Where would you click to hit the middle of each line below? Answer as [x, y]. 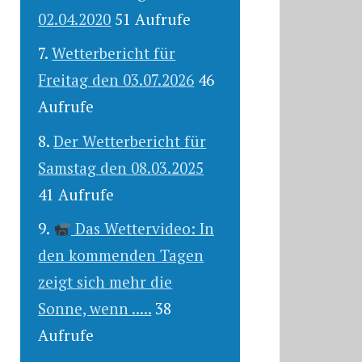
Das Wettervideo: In [142, 229]
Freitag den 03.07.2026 [116, 80]
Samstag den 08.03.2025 [121, 167]
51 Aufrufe [153, 19]
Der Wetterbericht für [130, 141]
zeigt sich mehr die [105, 282]
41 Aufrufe [76, 194]
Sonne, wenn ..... [95, 309]
